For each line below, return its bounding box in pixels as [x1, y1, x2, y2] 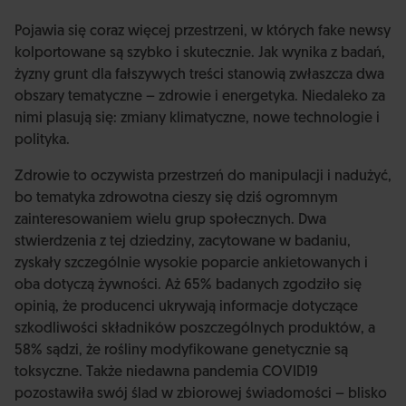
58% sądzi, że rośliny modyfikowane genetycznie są [14, 343, 348, 358]
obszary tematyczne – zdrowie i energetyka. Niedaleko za [14, 90, 385, 104]
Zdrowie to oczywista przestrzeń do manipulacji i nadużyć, [14, 169, 391, 184]
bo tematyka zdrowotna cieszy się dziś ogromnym [14, 191, 338, 206]
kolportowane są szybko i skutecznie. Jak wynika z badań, [14, 46, 385, 61]
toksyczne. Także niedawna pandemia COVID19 [14, 365, 318, 380]
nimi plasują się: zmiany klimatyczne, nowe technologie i [14, 111, 380, 126]
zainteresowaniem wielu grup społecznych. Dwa [14, 213, 326, 227]
